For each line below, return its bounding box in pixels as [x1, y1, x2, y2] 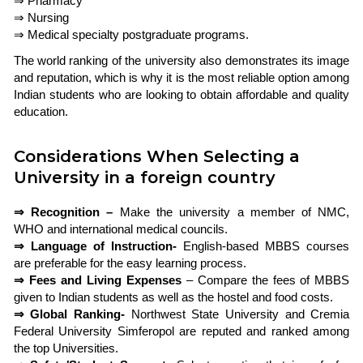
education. [13, 105, 68, 118]
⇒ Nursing [13, 11, 69, 24]
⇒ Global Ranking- [13, 307, 125, 321]
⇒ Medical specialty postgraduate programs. [13, 28, 249, 41]
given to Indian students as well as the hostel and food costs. [13, 290, 333, 304]
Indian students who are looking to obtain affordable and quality [13, 88, 350, 101]
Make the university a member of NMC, [113, 205, 350, 219]
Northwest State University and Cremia [124, 307, 350, 321]
